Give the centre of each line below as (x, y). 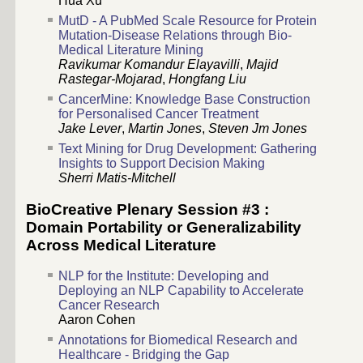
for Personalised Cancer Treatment (158, 113)
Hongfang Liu (207, 79)
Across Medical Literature (121, 245)
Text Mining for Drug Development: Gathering (188, 148)
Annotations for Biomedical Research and (178, 340)
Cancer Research (109, 305)
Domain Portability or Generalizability (164, 227)
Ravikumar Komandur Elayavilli (149, 64)
